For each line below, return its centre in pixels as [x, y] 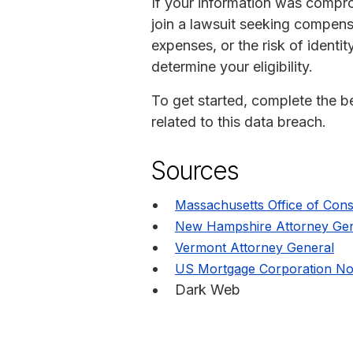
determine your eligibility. [232, 66]
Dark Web [208, 289]
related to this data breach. [239, 121]
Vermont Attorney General [255, 247]
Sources [195, 170]
